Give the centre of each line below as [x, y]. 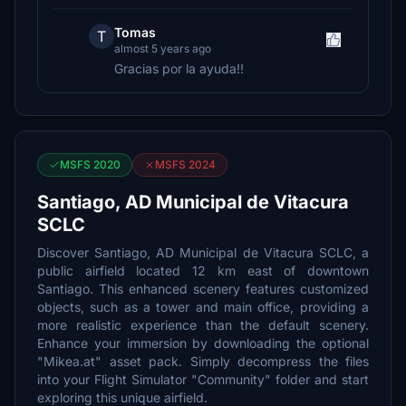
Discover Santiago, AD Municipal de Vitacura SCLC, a [203, 252]
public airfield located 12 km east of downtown [203, 271]
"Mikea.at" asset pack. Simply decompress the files [203, 361]
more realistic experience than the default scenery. [203, 325]
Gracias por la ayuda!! [179, 68]
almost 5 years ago [163, 48]
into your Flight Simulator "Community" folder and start [203, 379]
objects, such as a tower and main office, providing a [203, 307]
